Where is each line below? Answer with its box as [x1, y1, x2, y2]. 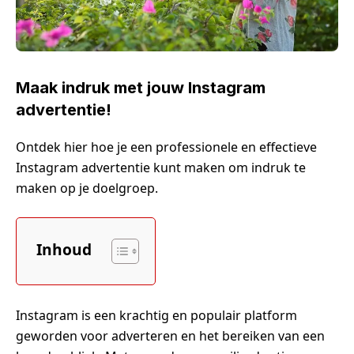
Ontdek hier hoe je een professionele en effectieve [16, 137, 317, 156]
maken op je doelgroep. [16, 179, 158, 197]
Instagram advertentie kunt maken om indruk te [16, 158, 306, 176]
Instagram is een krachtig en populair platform [16, 306, 297, 324]
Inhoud [36, 238, 92, 260]
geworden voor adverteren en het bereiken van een [16, 326, 325, 345]
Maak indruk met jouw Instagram [16, 77, 265, 97]
